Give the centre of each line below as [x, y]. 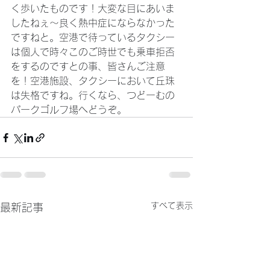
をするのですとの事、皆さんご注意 [88, 67]
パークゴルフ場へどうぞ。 [71, 110]
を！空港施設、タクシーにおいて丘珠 [93, 81]
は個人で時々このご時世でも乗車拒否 [93, 52]
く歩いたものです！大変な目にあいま [93, 9]
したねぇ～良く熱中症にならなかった [93, 23]
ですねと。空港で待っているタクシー [93, 38]
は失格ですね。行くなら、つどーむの [93, 96]
